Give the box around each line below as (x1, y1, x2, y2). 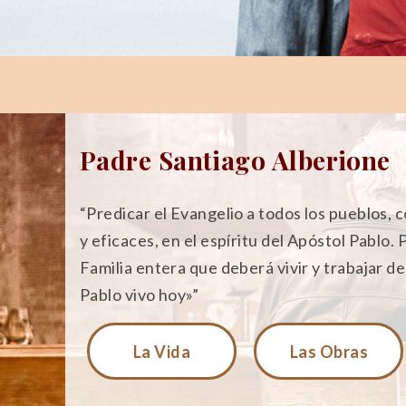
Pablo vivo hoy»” (80, 285, 199, 305)
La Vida (132, 341, 191, 362)
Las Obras (289, 341, 368, 362)
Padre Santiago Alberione (80, 143, 391, 178)
